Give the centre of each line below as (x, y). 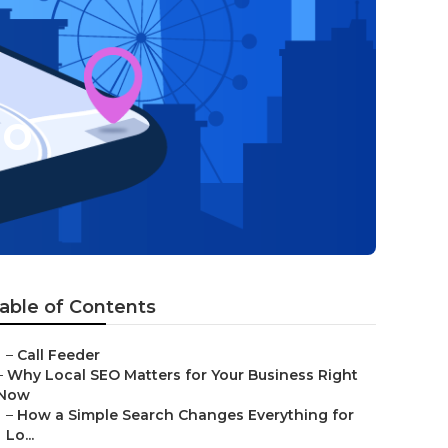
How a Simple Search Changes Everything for (185, 415)
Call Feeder (58, 355)
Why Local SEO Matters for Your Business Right (182, 375)
